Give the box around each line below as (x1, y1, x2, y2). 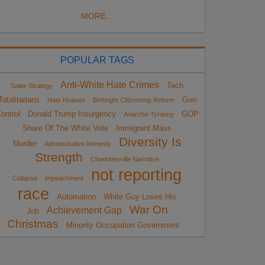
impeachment (45, 174, 83, 182)
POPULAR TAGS (60, 54, 134, 65)
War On (129, 203, 168, 216)
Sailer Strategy (11, 82, 53, 89)
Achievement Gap (46, 205, 122, 215)
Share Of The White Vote (22, 123, 108, 132)
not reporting (91, 166, 182, 184)
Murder (12, 138, 37, 148)
